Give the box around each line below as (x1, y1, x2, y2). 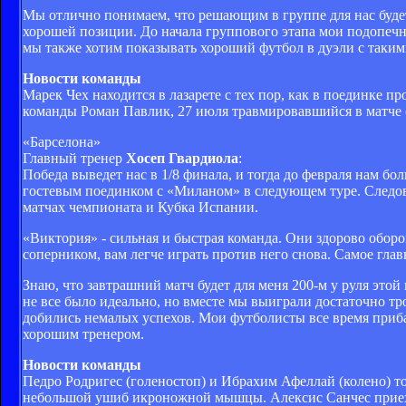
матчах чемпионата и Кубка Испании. (23, 198, 258, 215)
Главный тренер (23, 150, 126, 166)
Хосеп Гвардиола (126, 150, 238, 166)
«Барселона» (23, 133, 101, 150)
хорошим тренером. (23, 325, 144, 342)
